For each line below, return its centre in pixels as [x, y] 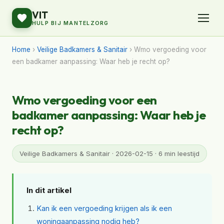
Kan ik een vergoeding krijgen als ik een [104, 208]
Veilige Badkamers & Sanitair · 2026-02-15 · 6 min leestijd [109, 153]
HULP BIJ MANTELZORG [70, 23]
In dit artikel [49, 190]
